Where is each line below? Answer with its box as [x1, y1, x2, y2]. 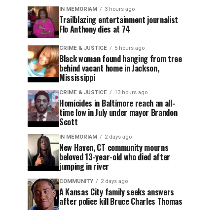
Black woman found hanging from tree [59, 53, 182, 65]
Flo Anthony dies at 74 [59, 23, 130, 36]
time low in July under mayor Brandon [59, 107, 178, 119]
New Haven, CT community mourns [59, 142, 169, 154]
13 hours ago [114, 89, 147, 96]
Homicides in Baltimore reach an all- [59, 97, 175, 110]
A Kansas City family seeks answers [59, 186, 175, 198]
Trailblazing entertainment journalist [59, 14, 179, 26]
